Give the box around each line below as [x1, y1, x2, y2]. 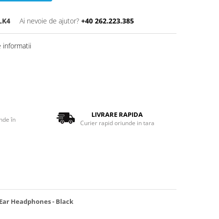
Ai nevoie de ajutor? [20, 16, 79, 25]
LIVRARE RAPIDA [91, 109, 143, 119]
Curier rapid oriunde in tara [80, 118, 154, 127]
